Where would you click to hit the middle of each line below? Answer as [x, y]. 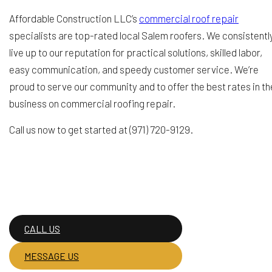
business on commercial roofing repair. [92, 103]
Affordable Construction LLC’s [74, 18]
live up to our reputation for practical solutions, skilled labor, [136, 52]
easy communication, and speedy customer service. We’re [134, 69]
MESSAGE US [52, 256]
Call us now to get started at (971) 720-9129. [101, 129]
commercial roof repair [189, 18]
